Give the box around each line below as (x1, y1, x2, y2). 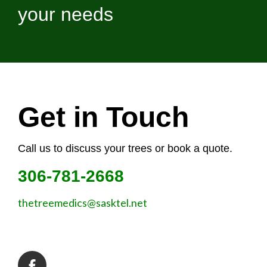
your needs (18, 4, 113, 26)
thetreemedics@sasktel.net (18, 196, 147, 210)
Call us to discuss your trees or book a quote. (18, 142, 232, 155)
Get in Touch (18, 101, 189, 133)
